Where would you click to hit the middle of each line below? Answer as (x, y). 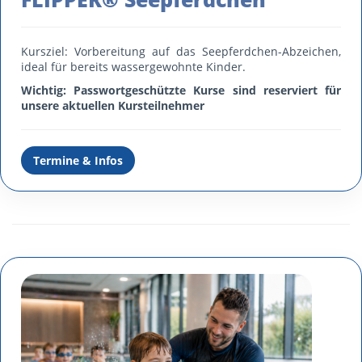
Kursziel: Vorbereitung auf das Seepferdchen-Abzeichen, (181, 51)
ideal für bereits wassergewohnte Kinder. (133, 67)
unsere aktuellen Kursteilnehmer (113, 105)
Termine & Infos (78, 160)
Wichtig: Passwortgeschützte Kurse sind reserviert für (181, 90)
